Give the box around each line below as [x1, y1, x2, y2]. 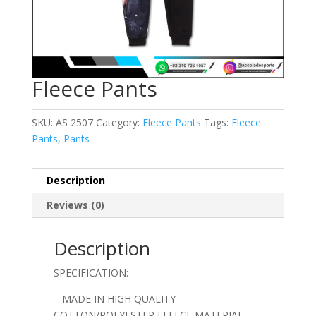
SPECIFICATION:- [53, 266, 132, 280]
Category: [95, 116, 142, 130]
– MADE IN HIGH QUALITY [53, 292, 176, 306]
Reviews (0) [46, 198, 104, 212]
